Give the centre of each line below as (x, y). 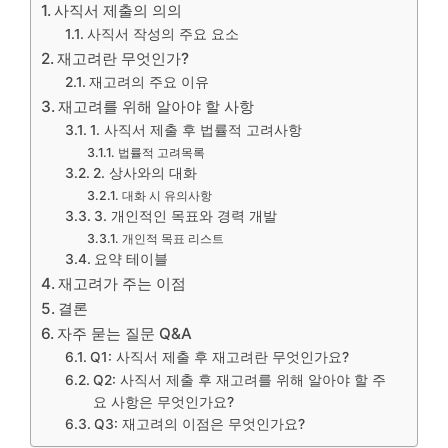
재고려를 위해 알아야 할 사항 (156, 106)
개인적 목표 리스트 (172, 238)
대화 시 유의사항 (166, 195)
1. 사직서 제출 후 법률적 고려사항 (195, 130)
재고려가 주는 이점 (122, 283)
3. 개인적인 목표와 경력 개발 (185, 216)
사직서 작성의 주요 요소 (162, 34)
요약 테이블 (130, 259)
